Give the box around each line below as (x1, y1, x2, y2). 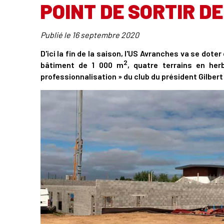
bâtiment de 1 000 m (40, 60, 123, 69)
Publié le (40, 30, 72, 39)
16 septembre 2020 (71, 30, 139, 39)
